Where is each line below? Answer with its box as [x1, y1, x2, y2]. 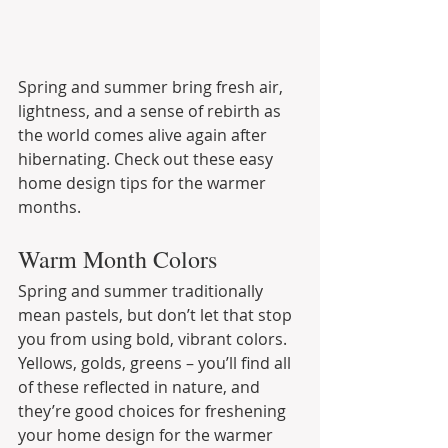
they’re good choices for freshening [18, 399, 290, 422]
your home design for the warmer [18, 423, 277, 446]
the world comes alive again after [18, 123, 271, 146]
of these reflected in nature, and [18, 375, 264, 398]
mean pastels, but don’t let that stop [18, 303, 296, 326]
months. [18, 195, 81, 218]
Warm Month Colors [18, 242, 217, 275]
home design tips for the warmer [18, 171, 270, 194]
